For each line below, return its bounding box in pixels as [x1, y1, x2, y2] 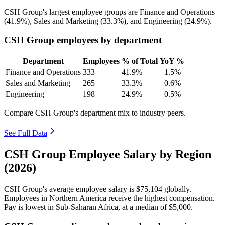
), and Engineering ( [124, 16, 187, 25]
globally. [162, 184, 191, 193]
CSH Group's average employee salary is [4, 184, 136, 193]
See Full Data [4, 129, 47, 138]
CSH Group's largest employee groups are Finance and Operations [4, 7, 215, 16]
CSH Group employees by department [4, 35, 162, 46]
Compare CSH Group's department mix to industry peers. [4, 108, 186, 118]
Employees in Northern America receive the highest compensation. [4, 193, 215, 202]
